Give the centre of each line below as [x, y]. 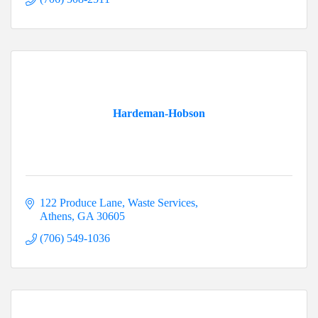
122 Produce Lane [81, 203]
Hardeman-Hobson [159, 114]
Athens [56, 216]
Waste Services [161, 203]
